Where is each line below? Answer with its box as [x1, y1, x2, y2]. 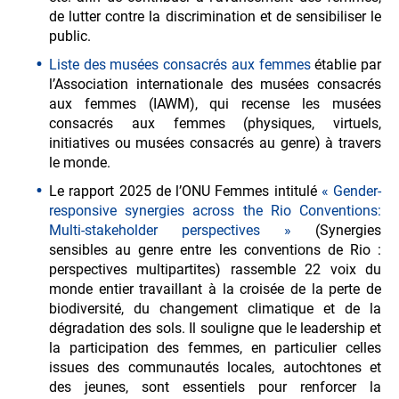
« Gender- [321, 183, 381, 200]
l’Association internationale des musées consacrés [49, 76, 381, 94]
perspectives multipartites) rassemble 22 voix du [49, 261, 381, 279]
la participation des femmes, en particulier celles [49, 339, 381, 357]
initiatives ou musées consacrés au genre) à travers [49, 134, 381, 152]
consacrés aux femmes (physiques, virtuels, [49, 115, 381, 133]
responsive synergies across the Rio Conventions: [49, 202, 381, 220]
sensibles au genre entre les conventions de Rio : [49, 241, 381, 259]
